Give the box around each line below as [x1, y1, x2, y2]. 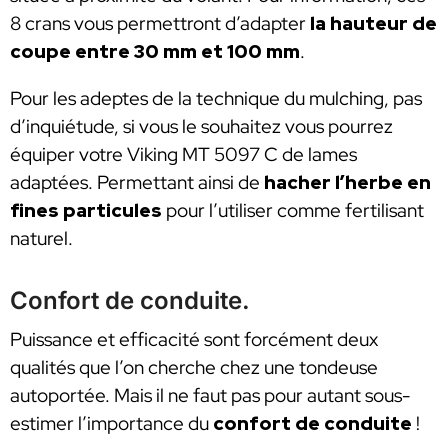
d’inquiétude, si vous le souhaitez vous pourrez [10, 114, 393, 140]
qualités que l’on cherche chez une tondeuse [10, 355, 378, 381]
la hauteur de [306, 10, 437, 36]
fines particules [10, 198, 162, 224]
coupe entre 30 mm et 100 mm [10, 38, 300, 64]
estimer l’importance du [10, 411, 213, 437]
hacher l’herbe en [260, 170, 431, 196]
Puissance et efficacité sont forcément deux [10, 327, 378, 353]
